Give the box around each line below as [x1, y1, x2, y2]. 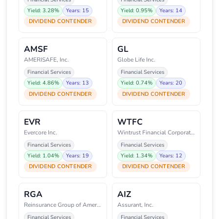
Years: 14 [159, 6, 182, 14]
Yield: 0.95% [121, 6, 153, 14]
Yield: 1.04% [27, 152, 59, 159]
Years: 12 [159, 152, 182, 159]
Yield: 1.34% [121, 152, 153, 159]
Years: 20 [159, 79, 182, 87]
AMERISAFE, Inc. [24, 56, 69, 64]
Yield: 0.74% [121, 79, 153, 87]
